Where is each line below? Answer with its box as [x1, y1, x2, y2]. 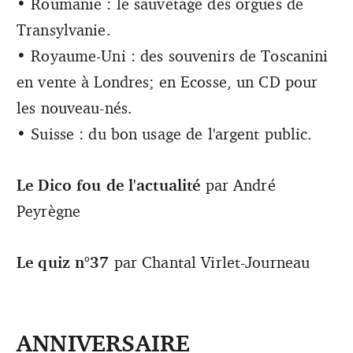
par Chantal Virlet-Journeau [109, 252, 310, 273]
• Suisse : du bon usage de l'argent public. [17, 124, 313, 144]
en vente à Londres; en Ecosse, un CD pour [17, 72, 318, 92]
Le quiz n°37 [17, 252, 110, 273]
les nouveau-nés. [17, 98, 133, 118]
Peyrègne [17, 201, 81, 221]
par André [200, 175, 276, 195]
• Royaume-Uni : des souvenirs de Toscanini [17, 46, 329, 66]
